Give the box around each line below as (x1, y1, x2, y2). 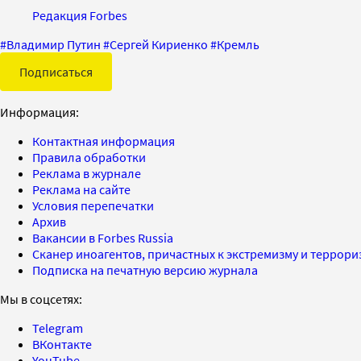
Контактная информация (32, 132, 175, 149)
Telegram (32, 319, 83, 336)
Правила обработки (32, 148, 146, 165)
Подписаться (19, 63, 93, 80)
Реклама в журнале (32, 164, 141, 181)
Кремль (217, 35, 259, 52)
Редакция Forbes (32, 6, 127, 23)
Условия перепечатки (32, 197, 154, 214)
